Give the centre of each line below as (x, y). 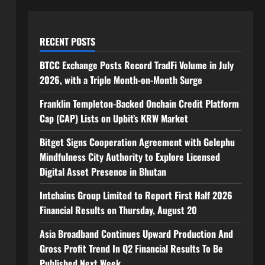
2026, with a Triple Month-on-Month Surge (121, 80)
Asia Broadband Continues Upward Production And (136, 234)
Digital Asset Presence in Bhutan (103, 172)
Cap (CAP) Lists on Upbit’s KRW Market (114, 118)
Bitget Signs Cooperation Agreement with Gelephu (137, 142)
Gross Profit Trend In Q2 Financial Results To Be (131, 248)
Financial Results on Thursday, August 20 (119, 210)
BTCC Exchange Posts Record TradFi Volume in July (136, 65)
